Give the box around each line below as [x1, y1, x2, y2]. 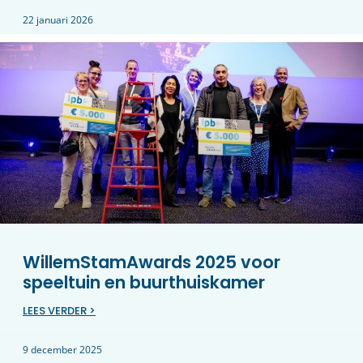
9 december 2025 [23, 343, 102, 357]
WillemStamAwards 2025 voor [23, 250, 280, 275]
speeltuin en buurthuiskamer [23, 271, 265, 295]
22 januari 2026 [23, 13, 93, 28]
